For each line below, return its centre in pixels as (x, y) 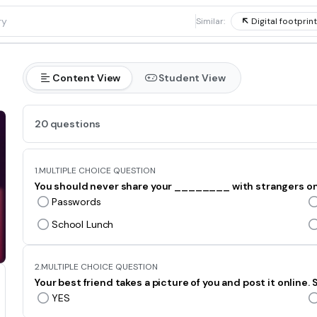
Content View (87, 78)
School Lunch (83, 224)
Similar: (210, 21)
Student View (192, 78)
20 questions (68, 124)
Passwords (76, 202)
